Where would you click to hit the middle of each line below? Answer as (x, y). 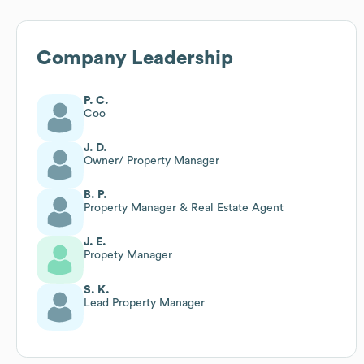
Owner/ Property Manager (152, 160)
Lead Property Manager (144, 303)
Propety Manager (128, 255)
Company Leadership (135, 58)
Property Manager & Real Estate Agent (184, 208)
